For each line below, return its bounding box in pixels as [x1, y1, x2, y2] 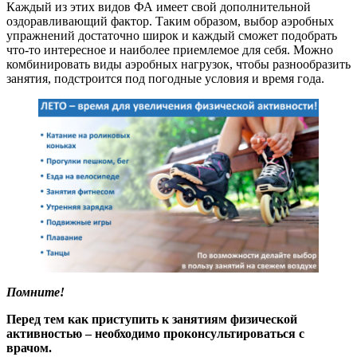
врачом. [6, 341, 52, 355]
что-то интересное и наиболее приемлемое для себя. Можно [6, 42, 333, 57]
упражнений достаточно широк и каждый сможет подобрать [6, 28, 337, 42]
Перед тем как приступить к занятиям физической [6, 312, 297, 327]
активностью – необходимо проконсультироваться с [6, 327, 304, 341]
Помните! [6, 285, 65, 300]
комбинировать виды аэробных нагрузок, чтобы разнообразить [6, 57, 351, 71]
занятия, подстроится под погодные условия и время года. [6, 71, 324, 85]
